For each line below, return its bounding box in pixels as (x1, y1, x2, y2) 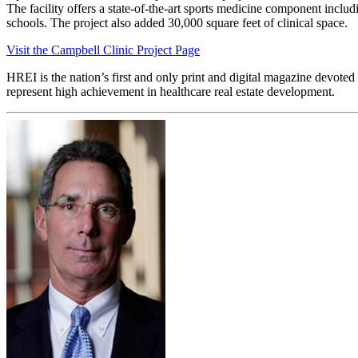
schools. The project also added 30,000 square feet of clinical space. (6, 16, 348, 30)
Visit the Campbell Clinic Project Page (6, 43, 200, 58)
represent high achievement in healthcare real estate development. (6, 85, 335, 99)
